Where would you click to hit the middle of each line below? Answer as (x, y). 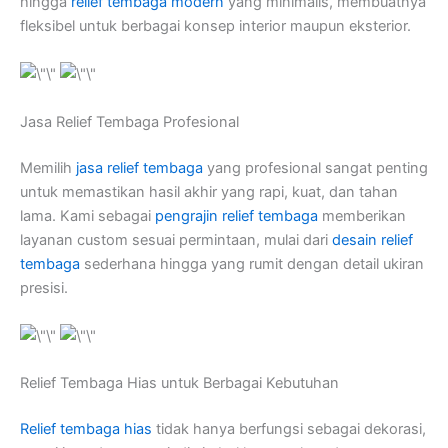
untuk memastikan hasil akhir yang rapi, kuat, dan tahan (209, 191)
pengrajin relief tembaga (236, 215)
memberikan (362, 215)
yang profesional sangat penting (315, 167)
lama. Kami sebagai (87, 215)
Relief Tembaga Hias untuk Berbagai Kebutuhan (179, 383)
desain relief (372, 239)
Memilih (48, 167)
